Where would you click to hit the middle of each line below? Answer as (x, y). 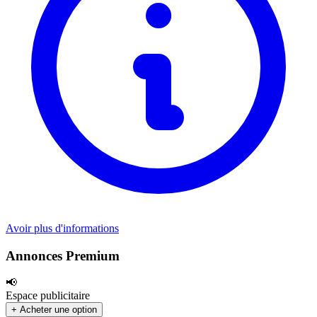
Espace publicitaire (48, 296)
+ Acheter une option (54, 310)
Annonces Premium (63, 255)
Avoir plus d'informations (62, 228)
